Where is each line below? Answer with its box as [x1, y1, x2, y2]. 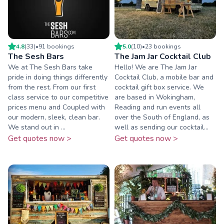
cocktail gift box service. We [114, 82, 204, 92]
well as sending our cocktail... [114, 122, 208, 132]
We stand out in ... [8, 122, 65, 132]
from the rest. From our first [8, 82, 95, 92]
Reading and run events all [114, 102, 200, 112]
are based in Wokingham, [114, 92, 195, 102]
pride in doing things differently [8, 72, 107, 82]
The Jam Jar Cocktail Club [114, 51, 211, 62]
